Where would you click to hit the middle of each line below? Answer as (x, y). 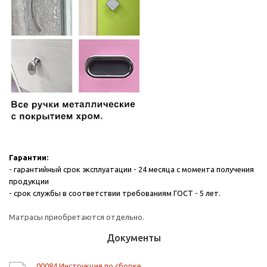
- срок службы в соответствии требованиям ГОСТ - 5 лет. (115, 193)
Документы (133, 238)
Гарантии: (29, 158)
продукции (29, 181)
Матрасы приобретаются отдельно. (77, 217)
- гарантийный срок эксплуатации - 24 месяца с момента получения (131, 170)
